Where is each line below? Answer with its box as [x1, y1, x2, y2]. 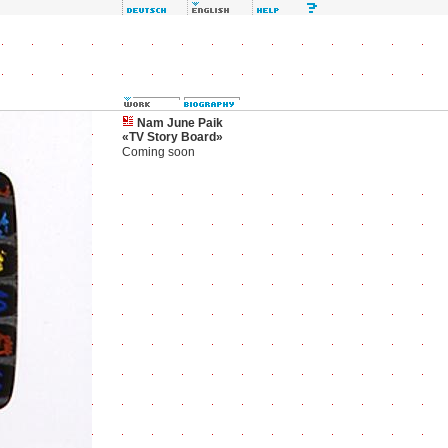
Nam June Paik [134, 116, 223, 130]
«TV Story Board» [122, 130, 223, 144]
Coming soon [122, 145, 195, 159]
